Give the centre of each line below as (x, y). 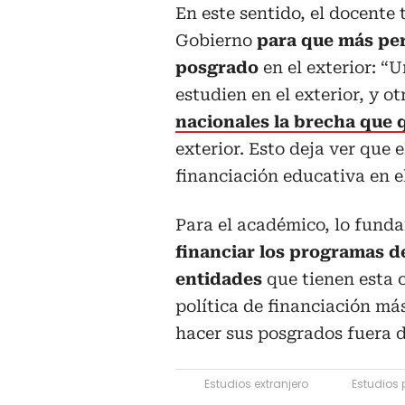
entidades (221, 279)
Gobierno (216, 41)
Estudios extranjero (256, 384)
